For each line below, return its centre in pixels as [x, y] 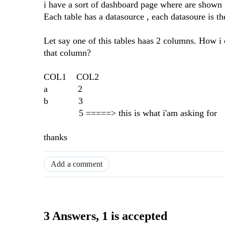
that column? [67, 53]
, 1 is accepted [132, 216]
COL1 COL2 [71, 77]
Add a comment [77, 164]
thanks [55, 137]
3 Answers [70, 216]
